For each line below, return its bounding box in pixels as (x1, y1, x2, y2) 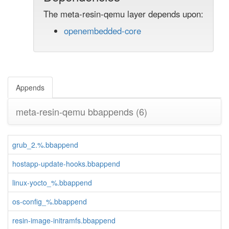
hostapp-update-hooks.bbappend (12, 158, 120, 169)
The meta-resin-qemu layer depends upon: (43, 8, 203, 20)
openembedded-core (64, 25, 141, 37)
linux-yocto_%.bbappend (12, 177, 92, 188)
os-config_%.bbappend (12, 196, 87, 207)
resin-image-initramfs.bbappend (12, 215, 116, 225)
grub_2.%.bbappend (12, 140, 78, 150)
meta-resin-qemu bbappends (16, 105, 136, 118)
